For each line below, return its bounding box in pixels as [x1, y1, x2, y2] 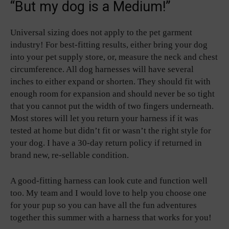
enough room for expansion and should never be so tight [10, 88, 215, 99]
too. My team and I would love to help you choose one [10, 188, 207, 198]
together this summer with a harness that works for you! [10, 212, 212, 222]
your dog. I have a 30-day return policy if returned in [10, 138, 202, 148]
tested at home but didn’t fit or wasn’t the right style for [10, 125, 211, 135]
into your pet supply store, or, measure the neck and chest [10, 52, 218, 62]
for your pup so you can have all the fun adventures [10, 200, 197, 210]
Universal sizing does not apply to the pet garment [10, 27, 192, 37]
